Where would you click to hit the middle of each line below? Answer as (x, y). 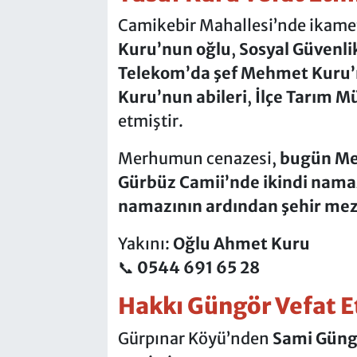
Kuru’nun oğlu (174, 49)
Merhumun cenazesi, (198, 159)
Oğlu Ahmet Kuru (241, 244)
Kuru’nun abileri (182, 97)
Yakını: (145, 244)
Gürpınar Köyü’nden (195, 338)
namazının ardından (198, 206)
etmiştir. (150, 121)
